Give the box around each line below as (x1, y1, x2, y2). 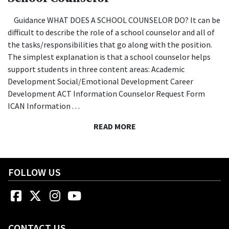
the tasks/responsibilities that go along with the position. (8, 39, 212, 50)
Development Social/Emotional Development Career (8, 76, 193, 87)
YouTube (81, 187, 126, 203)
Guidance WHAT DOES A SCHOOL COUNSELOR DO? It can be (8, 15, 220, 26)
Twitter (42, 187, 80, 203)
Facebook (23, 187, 72, 203)
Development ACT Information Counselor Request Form (8, 88, 205, 99)
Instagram (62, 187, 113, 203)
